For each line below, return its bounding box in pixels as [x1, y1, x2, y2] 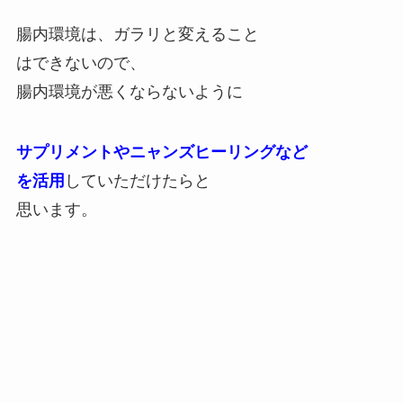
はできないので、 [15, 53, 146, 72]
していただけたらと [64, 172, 210, 191]
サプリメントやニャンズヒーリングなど [15, 143, 308, 162]
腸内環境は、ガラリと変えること [15, 24, 259, 43]
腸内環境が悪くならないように [15, 82, 243, 101]
